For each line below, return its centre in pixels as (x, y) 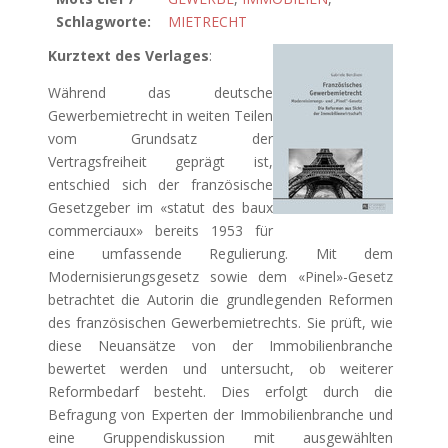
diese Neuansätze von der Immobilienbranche (220, 345)
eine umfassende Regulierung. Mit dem (220, 253)
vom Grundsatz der (160, 138)
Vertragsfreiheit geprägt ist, (160, 161)
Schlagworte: (103, 21)
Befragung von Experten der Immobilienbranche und (220, 414)
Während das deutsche (160, 92)
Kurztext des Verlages (128, 55)
